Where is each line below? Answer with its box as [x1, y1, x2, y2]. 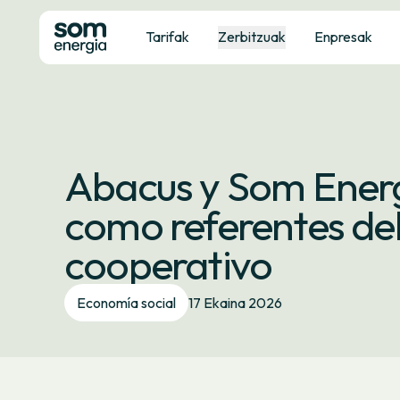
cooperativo [64, 238, 272, 290]
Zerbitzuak [217, 28, 286, 46]
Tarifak [145, 28, 189, 46]
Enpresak [313, 28, 372, 46]
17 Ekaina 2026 [188, 294, 282, 312]
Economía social [77, 294, 176, 312]
